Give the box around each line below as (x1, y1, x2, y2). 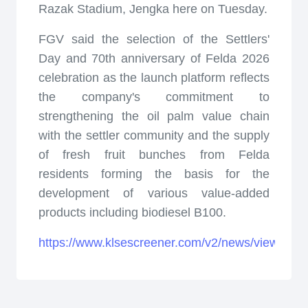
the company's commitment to (38, 90, 269, 104)
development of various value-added (38, 186, 269, 200)
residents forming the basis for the (38, 167, 269, 181)
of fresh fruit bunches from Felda (38, 148, 269, 162)
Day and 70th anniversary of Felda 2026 (38, 52, 269, 65)
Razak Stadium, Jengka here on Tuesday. (38, 2, 267, 16)
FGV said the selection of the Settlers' (38, 32, 269, 46)
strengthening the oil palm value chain (38, 109, 269, 123)
